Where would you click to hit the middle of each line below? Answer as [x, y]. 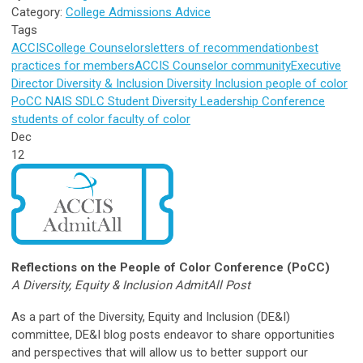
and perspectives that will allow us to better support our [160, 352]
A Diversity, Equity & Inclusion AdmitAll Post [131, 285]
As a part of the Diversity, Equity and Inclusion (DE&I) [151, 316]
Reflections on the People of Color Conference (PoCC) [171, 267]
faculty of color [147, 119]
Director [32, 83]
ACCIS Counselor [181, 65]
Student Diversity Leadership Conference [215, 101]
